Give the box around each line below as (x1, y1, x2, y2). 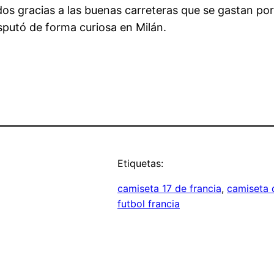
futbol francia (117, 198, 180, 210)
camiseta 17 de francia (117, 182, 221, 195)
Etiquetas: (117, 157, 163, 170)
